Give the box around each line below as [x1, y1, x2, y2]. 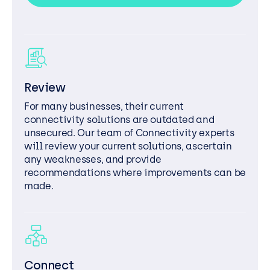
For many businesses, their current [24, 101, 184, 113]
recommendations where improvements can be [24, 167, 246, 179]
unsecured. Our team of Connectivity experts [24, 127, 234, 139]
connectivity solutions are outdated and [24, 114, 215, 126]
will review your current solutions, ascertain [24, 140, 232, 152]
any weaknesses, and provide [24, 154, 162, 166]
